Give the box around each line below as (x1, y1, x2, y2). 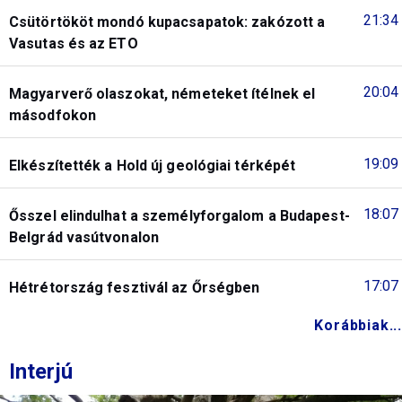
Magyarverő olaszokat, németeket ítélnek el (9, 84, 316, 102)
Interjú (9, 358, 73, 384)
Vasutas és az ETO (9, 34, 138, 52)
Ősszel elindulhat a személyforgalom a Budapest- (9, 206, 350, 224)
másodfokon (9, 106, 96, 124)
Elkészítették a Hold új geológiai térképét (9, 156, 296, 174)
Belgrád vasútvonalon (9, 228, 160, 246)
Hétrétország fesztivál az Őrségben (9, 278, 260, 296)
